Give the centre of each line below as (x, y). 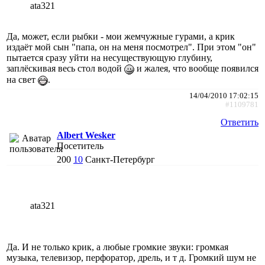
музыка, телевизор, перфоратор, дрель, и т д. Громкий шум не (131, 257)
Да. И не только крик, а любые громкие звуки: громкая (117, 247)
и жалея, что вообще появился (196, 68)
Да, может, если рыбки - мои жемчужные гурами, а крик (121, 36)
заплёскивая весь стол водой (65, 68)
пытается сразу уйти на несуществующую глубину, (109, 57)
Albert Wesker (86, 135)
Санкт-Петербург (120, 159)
